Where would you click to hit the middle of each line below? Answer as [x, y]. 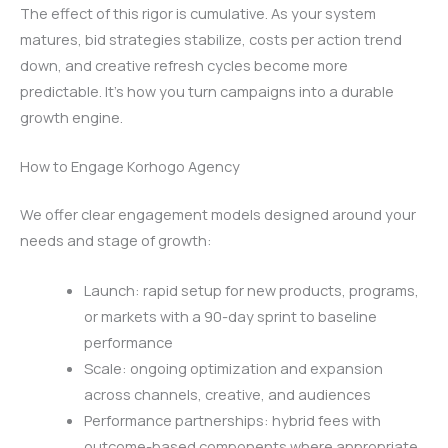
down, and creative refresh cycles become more [184, 64]
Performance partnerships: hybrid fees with [232, 419]
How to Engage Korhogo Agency [130, 166]
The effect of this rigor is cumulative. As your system [198, 12]
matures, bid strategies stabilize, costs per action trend [211, 38]
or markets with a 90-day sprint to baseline [230, 315]
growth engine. [71, 116]
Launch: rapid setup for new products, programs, [251, 289]
